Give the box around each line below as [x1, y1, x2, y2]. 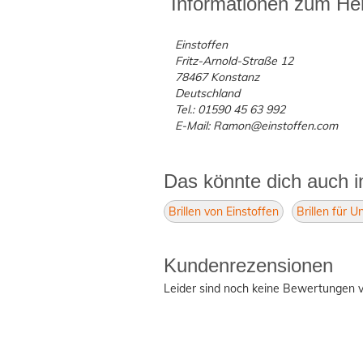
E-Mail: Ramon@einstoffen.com [175, 118, 339, 134]
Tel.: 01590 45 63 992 [175, 102, 286, 117]
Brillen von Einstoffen [169, 204, 279, 220]
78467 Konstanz [175, 70, 260, 85]
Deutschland [175, 86, 241, 101]
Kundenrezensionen [164, 254, 333, 277]
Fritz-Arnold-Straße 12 [175, 53, 294, 69]
